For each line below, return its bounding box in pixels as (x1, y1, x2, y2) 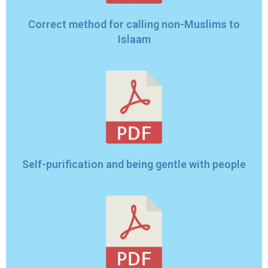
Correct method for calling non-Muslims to (28, 17, 240, 31)
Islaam (117, 32, 151, 45)
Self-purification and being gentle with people (22, 158, 246, 171)
